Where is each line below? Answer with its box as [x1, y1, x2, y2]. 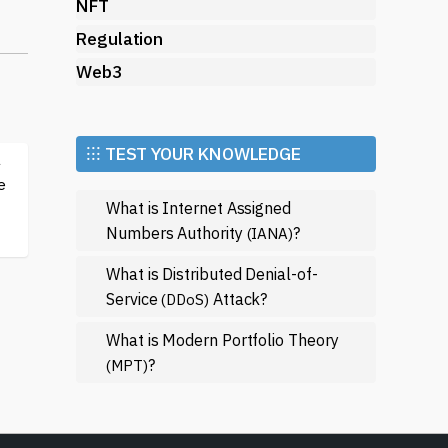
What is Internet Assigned [106, 197, 291, 218]
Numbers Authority [106, 222, 247, 243]
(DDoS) [161, 290, 209, 309]
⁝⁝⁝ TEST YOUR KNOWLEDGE [86, 142, 302, 165]
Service [106, 288, 162, 309]
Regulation [76, 27, 164, 50]
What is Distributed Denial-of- [106, 263, 318, 284]
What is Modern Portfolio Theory [106, 329, 339, 350]
